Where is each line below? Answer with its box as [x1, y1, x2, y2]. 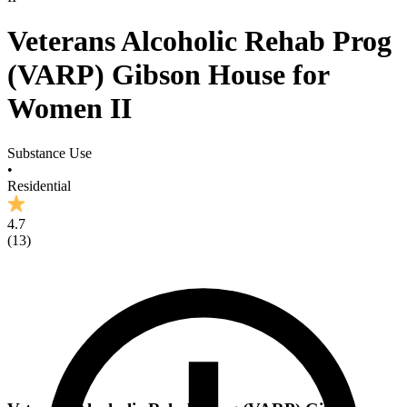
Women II [7, 92, 132, 125]
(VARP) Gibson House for [7, 58, 329, 92]
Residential [7, 177, 71, 194]
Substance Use [7, 144, 92, 161]
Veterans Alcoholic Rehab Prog [7, 25, 392, 58]
